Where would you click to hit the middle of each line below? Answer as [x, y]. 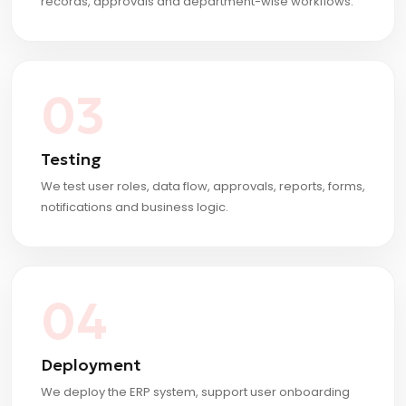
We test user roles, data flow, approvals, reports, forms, [203, 187]
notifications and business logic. [135, 208]
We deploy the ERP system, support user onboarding [195, 392]
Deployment [91, 365]
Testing [71, 159]
